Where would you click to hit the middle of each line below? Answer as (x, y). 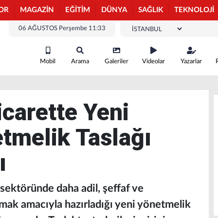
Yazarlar (191, 62)
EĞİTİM (78, 10)
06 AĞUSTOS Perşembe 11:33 (62, 28)
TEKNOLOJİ (194, 10)
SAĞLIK (151, 10)
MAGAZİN (37, 10)
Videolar (154, 62)
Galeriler (117, 62)
